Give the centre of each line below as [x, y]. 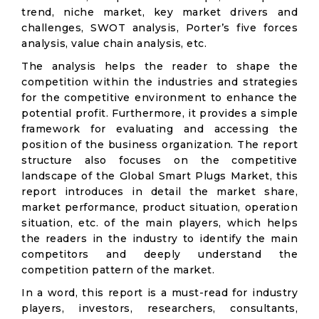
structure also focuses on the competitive [159, 160]
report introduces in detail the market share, [159, 192]
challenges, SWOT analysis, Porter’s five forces [159, 28]
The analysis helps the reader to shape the [159, 66]
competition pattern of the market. [118, 270]
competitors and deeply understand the [159, 254]
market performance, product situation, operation [159, 207]
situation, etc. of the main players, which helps [159, 223]
